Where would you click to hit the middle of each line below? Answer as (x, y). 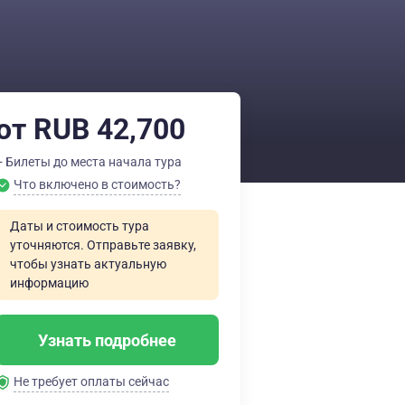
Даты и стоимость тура (80, 226)
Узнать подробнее (107, 340)
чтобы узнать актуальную (88, 264)
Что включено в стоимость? (97, 184)
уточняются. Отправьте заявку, (103, 245)
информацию (49, 283)
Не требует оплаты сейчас (91, 381)
